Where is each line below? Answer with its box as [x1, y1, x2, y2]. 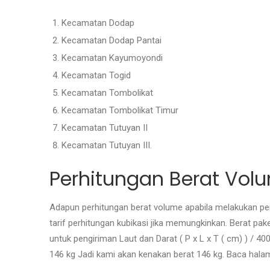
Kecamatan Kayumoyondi [61, 52, 163, 63]
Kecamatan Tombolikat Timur [61, 104, 178, 116]
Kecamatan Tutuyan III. [61, 139, 152, 151]
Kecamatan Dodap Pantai [61, 34, 162, 46]
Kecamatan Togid [61, 69, 131, 81]
